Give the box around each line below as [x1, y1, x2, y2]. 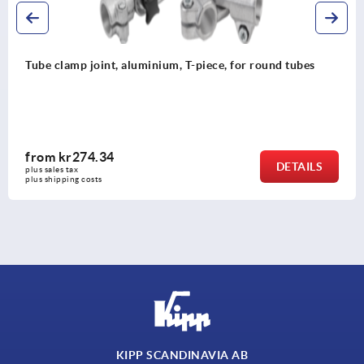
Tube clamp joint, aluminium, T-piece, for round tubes [8, 58, 298, 72]
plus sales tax [8, 164, 63, 174]
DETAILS [258, 159, 306, 173]
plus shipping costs [8, 174, 85, 184]
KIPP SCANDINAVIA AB [115, 349, 249, 362]
